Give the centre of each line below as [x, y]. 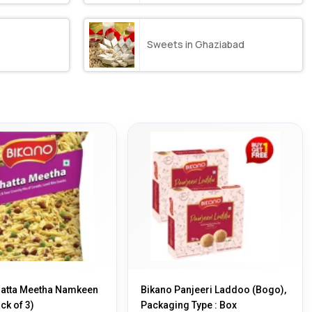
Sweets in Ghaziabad [196, 45]
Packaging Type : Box [189, 305]
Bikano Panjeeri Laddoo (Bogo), [214, 289]
